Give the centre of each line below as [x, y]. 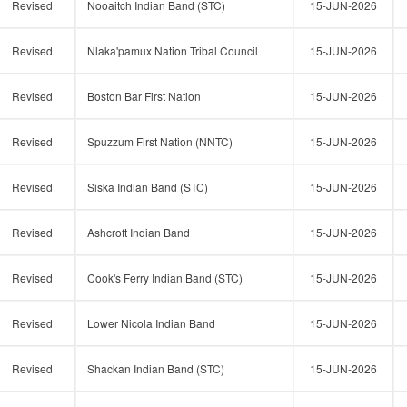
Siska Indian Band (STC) [148, 187]
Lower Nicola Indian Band [151, 323]
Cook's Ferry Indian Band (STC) [165, 278]
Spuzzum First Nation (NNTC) [160, 141]
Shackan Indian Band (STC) [156, 368]
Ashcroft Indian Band [139, 232]
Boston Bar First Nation [144, 96]
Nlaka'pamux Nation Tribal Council [173, 50]
